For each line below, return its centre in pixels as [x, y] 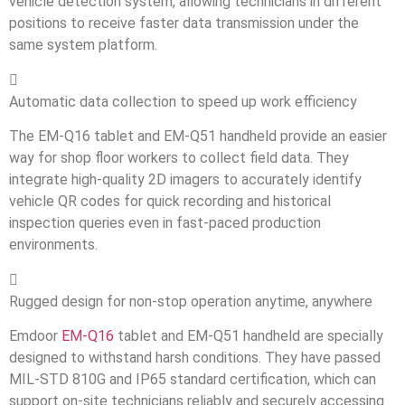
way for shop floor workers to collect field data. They [179, 158]
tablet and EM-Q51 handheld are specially [249, 335]
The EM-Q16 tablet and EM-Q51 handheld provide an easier [198, 137]
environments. [53, 245]
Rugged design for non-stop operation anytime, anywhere [191, 301]
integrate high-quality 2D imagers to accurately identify [185, 180]
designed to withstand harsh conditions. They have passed [195, 357]
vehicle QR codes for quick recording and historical [170, 202]
